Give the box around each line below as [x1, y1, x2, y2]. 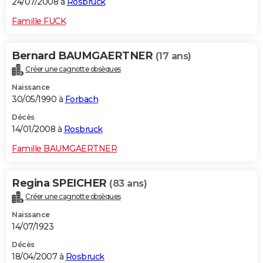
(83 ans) [109, 178, 147, 190]
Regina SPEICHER [12, 177, 109, 190]
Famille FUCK [12, 16, 66, 27]
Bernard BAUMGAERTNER [12, 49, 156, 63]
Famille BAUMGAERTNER [12, 143, 117, 154]
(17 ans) [155, 50, 191, 62]
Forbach [65, 94, 98, 105]
